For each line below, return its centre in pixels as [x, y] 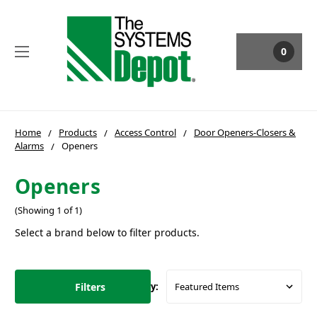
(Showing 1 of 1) [48, 211]
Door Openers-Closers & [245, 132]
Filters [90, 287]
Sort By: [141, 287]
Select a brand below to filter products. [107, 233]
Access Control [145, 132]
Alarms [29, 145]
